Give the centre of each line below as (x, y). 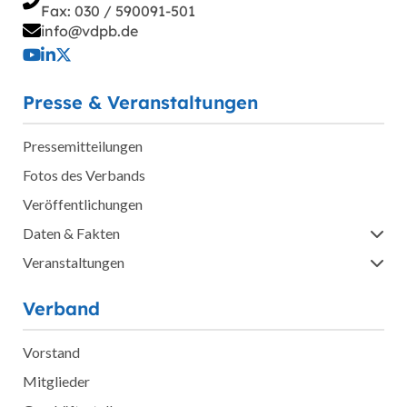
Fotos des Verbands (84, 175)
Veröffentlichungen (83, 204)
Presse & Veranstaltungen (140, 103)
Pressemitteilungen (83, 146)
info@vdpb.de (89, 31)
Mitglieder (56, 382)
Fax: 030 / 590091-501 (118, 11)
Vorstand (51, 352)
